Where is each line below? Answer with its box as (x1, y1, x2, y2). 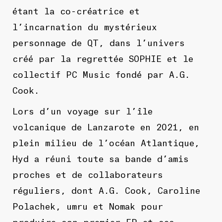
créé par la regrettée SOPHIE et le (12, 52, 193, 64)
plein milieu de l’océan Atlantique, (12, 136, 200, 148)
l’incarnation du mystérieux (12, 20, 157, 32)
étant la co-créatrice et (12, 4, 140, 16)
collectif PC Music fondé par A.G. (12, 67, 190, 80)
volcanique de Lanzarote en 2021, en (12, 120, 199, 132)
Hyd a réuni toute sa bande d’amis (12, 152, 189, 164)
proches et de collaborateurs (12, 167, 163, 180)
